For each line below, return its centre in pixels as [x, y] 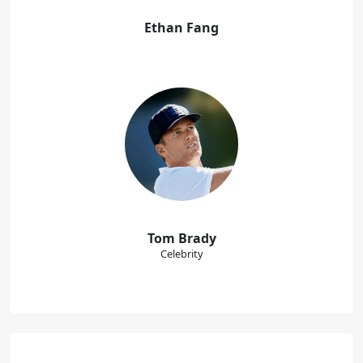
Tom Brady [181, 238]
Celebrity [181, 253]
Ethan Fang [181, 27]
